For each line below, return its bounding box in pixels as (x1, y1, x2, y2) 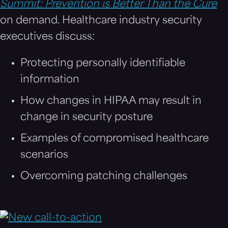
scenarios (20, 150, 68, 161)
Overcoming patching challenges (20, 172, 187, 182)
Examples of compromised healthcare (20, 134, 209, 145)
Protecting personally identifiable (20, 59, 185, 69)
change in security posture (20, 112, 153, 123)
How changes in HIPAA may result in (20, 96, 202, 107)
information (20, 75, 79, 85)
